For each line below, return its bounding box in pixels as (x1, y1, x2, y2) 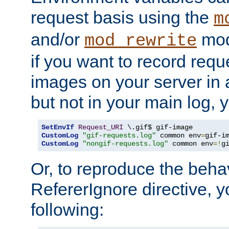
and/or (31, 29, 84, 49)
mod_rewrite (84, 31, 197, 51)
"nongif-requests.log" (82, 139, 168, 148)
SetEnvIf (41, 123, 74, 131)
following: (31, 199, 104, 219)
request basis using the (31, 7, 214, 27)
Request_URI (78, 123, 123, 131)
